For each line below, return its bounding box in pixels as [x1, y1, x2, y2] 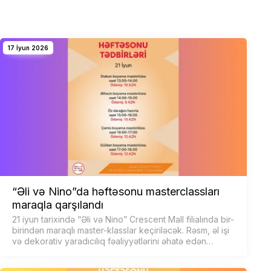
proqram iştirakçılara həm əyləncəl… [12, 247, 153, 258]
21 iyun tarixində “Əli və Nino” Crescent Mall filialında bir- [12, 214, 234, 225]
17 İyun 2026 [8, 44, 48, 51]
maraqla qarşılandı [12, 198, 103, 212]
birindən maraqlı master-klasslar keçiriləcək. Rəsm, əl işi [12, 225, 229, 236]
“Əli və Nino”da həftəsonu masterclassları [12, 185, 220, 198]
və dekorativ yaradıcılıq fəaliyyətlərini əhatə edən [12, 236, 206, 247]
